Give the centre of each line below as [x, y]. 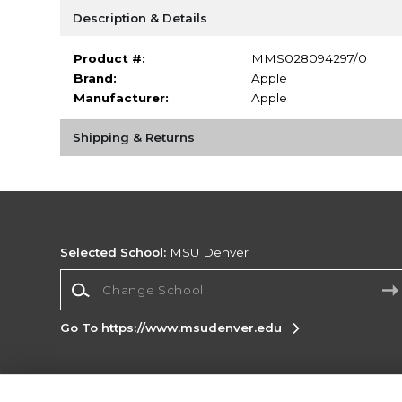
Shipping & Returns [133, 138]
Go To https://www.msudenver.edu [171, 328]
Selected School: [114, 253]
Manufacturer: [121, 97]
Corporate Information [230, 391]
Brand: [95, 78]
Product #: [109, 58]
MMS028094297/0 [309, 58]
